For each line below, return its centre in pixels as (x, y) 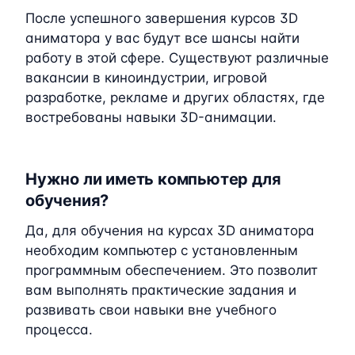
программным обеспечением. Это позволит (172, 270)
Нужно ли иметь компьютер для (153, 179)
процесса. (59, 329)
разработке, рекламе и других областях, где (175, 97)
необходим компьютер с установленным (162, 250)
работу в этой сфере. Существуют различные (177, 57)
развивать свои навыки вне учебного (151, 309)
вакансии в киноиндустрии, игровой (146, 77)
